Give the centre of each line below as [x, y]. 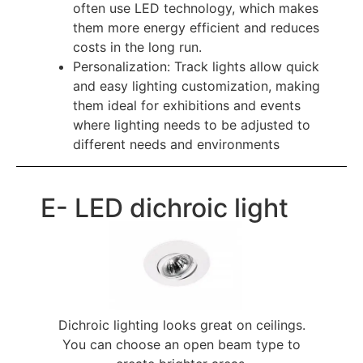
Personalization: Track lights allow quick [196, 66]
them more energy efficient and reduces [196, 27]
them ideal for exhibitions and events [187, 105]
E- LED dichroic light [164, 207]
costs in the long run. [137, 47]
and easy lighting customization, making [196, 85]
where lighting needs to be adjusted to [192, 124]
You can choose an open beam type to [181, 345]
